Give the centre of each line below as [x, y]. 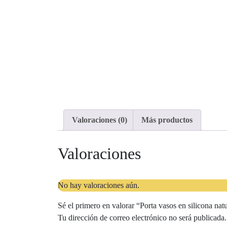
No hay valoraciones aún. [99, 185]
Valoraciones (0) [100, 120]
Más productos [167, 120]
